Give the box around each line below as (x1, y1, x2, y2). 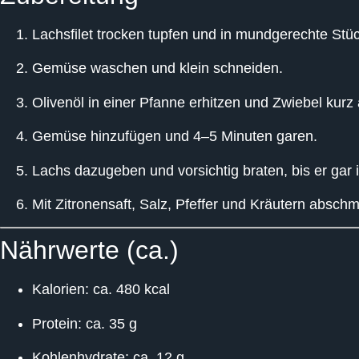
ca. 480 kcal (89, 281, 170, 298)
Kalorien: (32, 281, 89, 298)
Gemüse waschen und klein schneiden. (32, 60, 283, 77)
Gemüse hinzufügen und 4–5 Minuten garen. (32, 128, 317, 145)
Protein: (32, 315, 82, 332)
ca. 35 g (82, 315, 137, 332)
